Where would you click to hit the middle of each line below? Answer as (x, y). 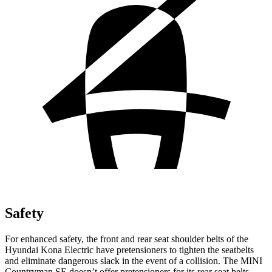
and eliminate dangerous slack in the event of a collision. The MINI (134, 260)
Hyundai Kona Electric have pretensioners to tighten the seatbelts (129, 250)
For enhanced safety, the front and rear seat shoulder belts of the (127, 239)
